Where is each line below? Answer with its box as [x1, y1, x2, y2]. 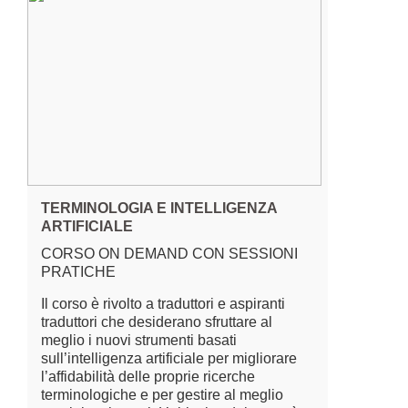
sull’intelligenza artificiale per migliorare [41, 351, 297, 366]
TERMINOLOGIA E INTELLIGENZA [41, 200, 277, 216]
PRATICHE [41, 264, 116, 280]
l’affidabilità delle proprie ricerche [41, 369, 255, 384]
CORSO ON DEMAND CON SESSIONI [41, 246, 298, 261]
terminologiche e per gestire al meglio [41, 387, 283, 403]
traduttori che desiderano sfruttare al [41, 314, 272, 330]
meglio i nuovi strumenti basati [41, 332, 237, 348]
